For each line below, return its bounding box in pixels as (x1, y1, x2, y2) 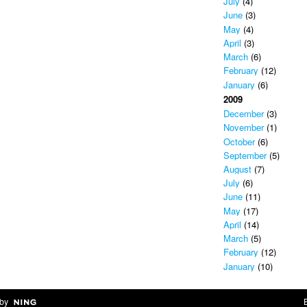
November (223, 121, 264, 134)
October (223, 134, 255, 148)
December (223, 107, 264, 121)
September (223, 148, 267, 162)
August (223, 162, 251, 176)
